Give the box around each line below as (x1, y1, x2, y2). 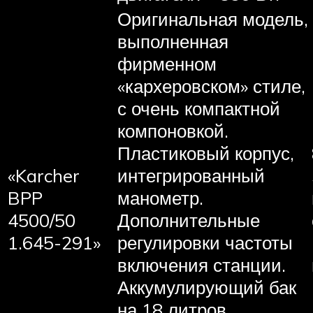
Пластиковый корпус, (117, 141, 294, 164)
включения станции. (117, 253, 286, 276)
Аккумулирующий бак (117, 275, 296, 298)
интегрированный (117, 163, 265, 187)
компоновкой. (117, 119, 228, 142)
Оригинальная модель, (117, 7, 308, 30)
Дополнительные (117, 208, 260, 231)
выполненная (117, 29, 228, 52)
